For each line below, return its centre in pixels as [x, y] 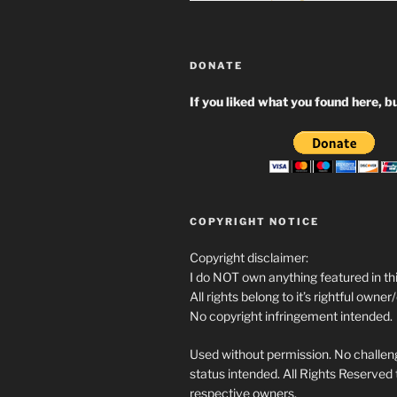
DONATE [216, 66]
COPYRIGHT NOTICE [254, 222]
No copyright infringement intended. [291, 316]
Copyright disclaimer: [249, 257]
